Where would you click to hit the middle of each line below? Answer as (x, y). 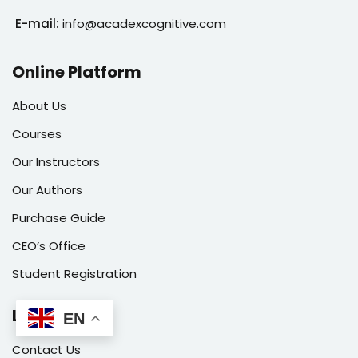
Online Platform (77, 72)
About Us (39, 106)
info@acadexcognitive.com (144, 24)
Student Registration (74, 274)
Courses (37, 134)
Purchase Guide (59, 218)
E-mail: (37, 24)
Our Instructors (56, 162)
